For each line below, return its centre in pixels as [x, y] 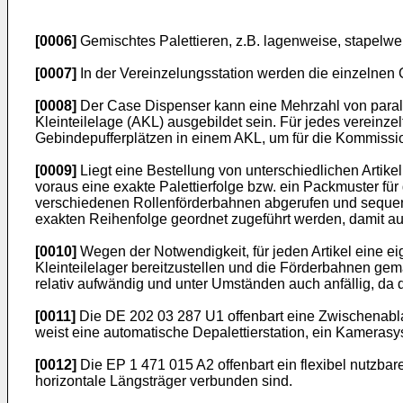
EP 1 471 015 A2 [160, 365]
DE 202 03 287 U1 [165, 316]
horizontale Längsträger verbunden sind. [164, 381]
